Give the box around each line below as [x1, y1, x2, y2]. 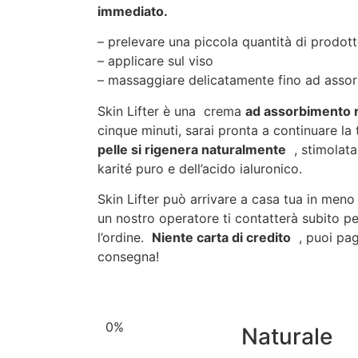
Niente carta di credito [152, 229, 291, 245]
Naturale [241, 323, 332, 351]
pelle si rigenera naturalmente [97, 141, 286, 157]
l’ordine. [97, 229, 152, 245]
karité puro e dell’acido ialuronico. [97, 160, 302, 177]
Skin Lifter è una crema [97, 102, 245, 119]
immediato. [97, 2, 168, 19]
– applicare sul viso [97, 53, 213, 70]
